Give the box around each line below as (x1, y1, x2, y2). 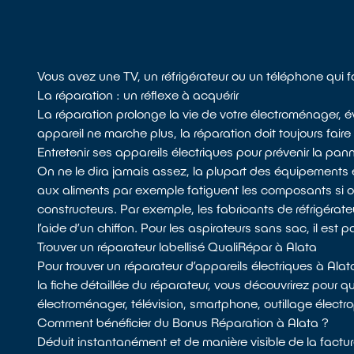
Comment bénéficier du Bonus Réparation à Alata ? (37, 314, 330, 330)
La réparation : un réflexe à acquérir (37, 87, 239, 103)
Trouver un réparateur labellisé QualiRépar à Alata (37, 239, 318, 254)
